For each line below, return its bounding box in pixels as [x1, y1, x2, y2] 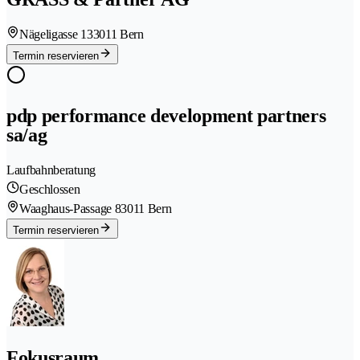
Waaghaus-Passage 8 [19, 201, 121, 215]
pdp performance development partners [6, 105, 326, 127]
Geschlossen [19, 182, 80, 196]
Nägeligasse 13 [19, 27, 93, 42]
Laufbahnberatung [6, 162, 96, 177]
